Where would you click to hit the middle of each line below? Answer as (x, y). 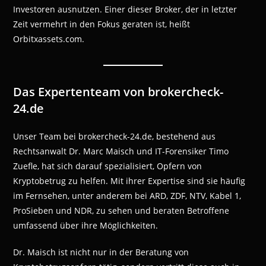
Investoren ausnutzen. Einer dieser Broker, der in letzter (125, 9)
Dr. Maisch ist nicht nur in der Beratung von (101, 252)
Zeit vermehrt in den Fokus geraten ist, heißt (102, 24)
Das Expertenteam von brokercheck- (118, 92)
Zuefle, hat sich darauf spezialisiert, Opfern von (108, 166)
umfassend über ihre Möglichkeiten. (86, 226)
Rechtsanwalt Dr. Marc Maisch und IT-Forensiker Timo (121, 151)
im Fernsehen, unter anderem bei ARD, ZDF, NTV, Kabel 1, (127, 196)
